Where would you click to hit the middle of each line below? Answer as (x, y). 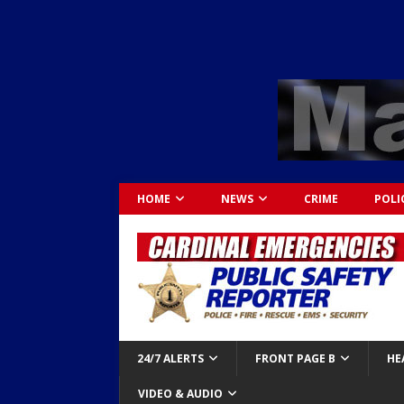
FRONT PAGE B (295, 358)
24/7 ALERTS (170, 358)
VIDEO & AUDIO (180, 394)
